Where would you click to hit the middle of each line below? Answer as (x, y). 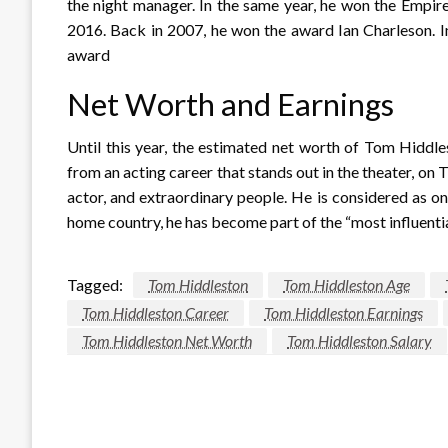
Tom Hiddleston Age (346, 284)
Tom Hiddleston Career (155, 312)
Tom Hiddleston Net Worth (167, 340)
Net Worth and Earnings (230, 103)
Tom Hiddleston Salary (359, 340)
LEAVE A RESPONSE (148, 426)
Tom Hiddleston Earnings (343, 312)
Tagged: (95, 284)
